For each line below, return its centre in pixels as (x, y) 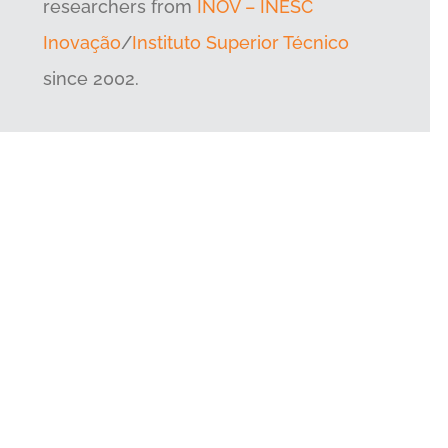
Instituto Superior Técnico (240, 42)
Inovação (82, 42)
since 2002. (91, 78)
